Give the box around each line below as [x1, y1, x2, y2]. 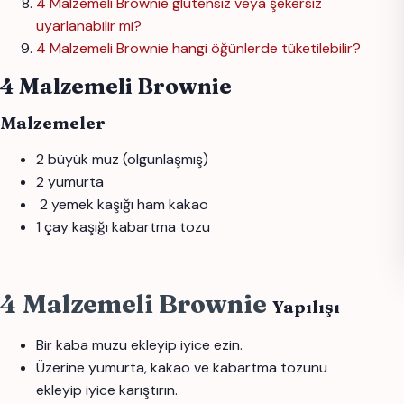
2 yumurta [36, 172, 107, 192]
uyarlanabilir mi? [36, 16, 142, 36]
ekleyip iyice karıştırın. [36, 381, 181, 400]
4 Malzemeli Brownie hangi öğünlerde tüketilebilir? [36, 39, 361, 59]
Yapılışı [272, 297, 340, 318]
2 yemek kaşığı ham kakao [36, 195, 212, 215]
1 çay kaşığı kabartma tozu [36, 217, 214, 237]
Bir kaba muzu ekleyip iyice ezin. [36, 335, 246, 355]
